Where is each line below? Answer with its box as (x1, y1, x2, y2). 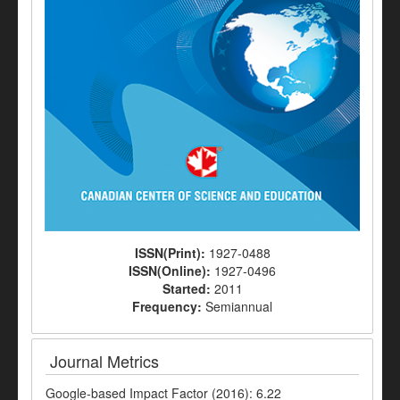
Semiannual (205, 296, 272, 315)
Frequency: (132, 296, 205, 315)
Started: (162, 279, 214, 297)
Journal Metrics (50, 348, 159, 372)
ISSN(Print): (134, 243, 209, 262)
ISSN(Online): (129, 261, 214, 279)
